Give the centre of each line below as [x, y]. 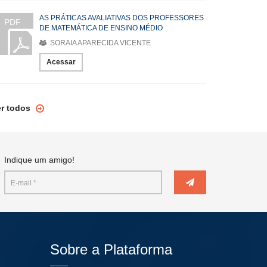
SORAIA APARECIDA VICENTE [100, 43]
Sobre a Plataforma [111, 249]
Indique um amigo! [39, 160]
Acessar [61, 62]
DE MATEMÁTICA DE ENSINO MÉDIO [101, 28]
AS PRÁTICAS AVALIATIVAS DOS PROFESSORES [122, 18]
